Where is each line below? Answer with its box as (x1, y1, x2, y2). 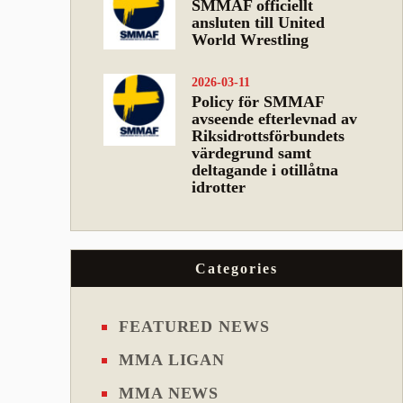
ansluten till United (192, 13, 326, 32)
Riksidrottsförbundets (192, 126, 345, 145)
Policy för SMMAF (192, 92, 325, 111)
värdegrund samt (192, 143, 312, 162)
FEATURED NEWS (119, 317, 270, 336)
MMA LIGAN (119, 350, 226, 369)
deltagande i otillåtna (192, 160, 339, 179)
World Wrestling (192, 31, 309, 49)
